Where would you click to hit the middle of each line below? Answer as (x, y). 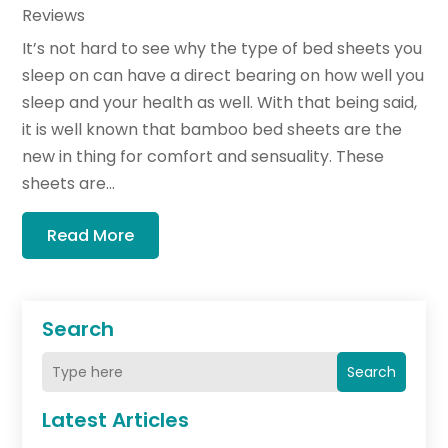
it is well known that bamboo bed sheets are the (212, 130)
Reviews (54, 16)
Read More (91, 236)
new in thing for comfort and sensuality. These (203, 157)
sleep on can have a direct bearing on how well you (223, 76)
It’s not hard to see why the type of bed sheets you (222, 49)
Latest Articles (116, 420)
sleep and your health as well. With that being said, (220, 103)
